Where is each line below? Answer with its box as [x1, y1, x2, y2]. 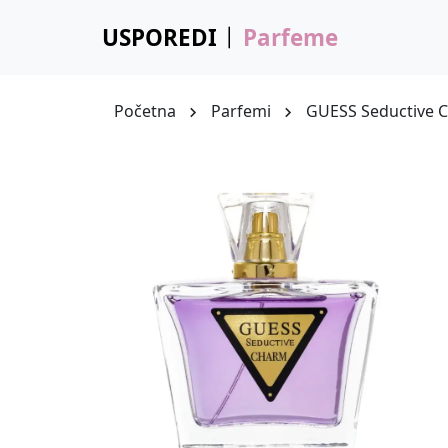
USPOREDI [102, 22, 217, 53]
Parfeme [242, 22, 338, 53]
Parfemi [211, 100, 272, 122]
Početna [114, 100, 176, 122]
